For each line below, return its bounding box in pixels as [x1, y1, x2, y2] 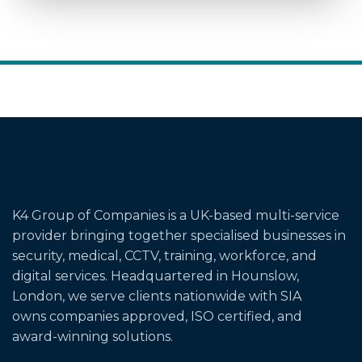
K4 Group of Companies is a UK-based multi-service [12, 208, 339, 224]
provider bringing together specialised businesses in [12, 228, 346, 244]
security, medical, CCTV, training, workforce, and [12, 248, 317, 264]
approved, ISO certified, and [119, 309, 302, 325]
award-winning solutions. [12, 329, 173, 345]
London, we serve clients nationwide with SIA [12, 288, 301, 305]
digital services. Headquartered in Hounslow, [12, 268, 299, 284]
